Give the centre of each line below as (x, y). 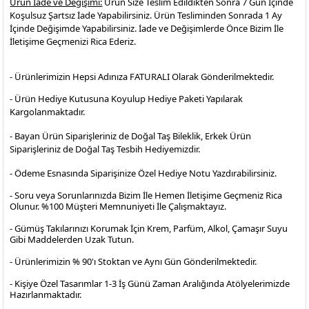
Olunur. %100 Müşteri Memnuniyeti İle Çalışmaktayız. (118, 206)
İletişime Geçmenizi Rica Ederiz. (73, 41)
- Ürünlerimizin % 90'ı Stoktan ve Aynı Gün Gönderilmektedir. (133, 261)
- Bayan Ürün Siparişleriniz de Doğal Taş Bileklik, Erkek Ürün (131, 136)
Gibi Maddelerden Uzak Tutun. (72, 239)
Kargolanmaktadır (47, 112)
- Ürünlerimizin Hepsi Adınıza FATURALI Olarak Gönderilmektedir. (143, 77)
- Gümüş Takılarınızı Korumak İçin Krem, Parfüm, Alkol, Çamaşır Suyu (149, 228)
